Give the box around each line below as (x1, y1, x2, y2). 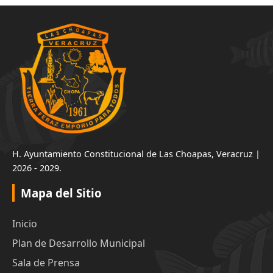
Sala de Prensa (12, 255, 80, 269)
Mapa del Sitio (21, 185, 102, 200)
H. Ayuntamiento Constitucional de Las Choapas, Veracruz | (12, 147, 260, 160)
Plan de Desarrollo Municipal (12, 236, 145, 250)
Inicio (12, 216, 37, 230)
